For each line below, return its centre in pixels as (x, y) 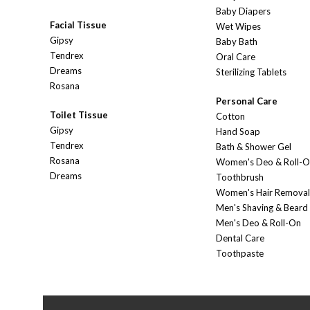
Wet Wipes (238, 27)
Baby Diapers (243, 11)
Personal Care (247, 101)
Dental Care (240, 238)
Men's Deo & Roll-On (258, 223)
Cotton (230, 117)
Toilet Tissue (79, 115)
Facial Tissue (78, 25)
